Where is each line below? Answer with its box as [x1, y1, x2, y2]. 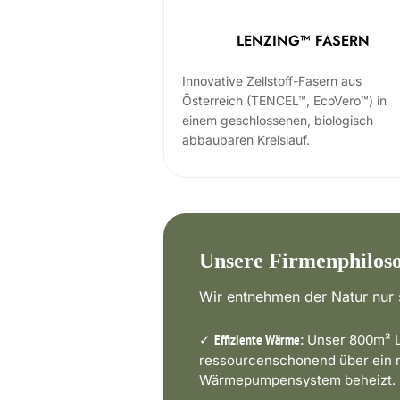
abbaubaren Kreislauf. [182, 132, 310, 147]
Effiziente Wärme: [214, 332, 304, 350]
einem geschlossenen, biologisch [182, 112, 373, 128]
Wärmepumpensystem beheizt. [199, 371, 396, 388]
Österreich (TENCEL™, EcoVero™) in [182, 93, 387, 108]
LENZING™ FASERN [236, 29, 370, 51]
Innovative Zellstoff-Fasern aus [182, 73, 362, 88]
